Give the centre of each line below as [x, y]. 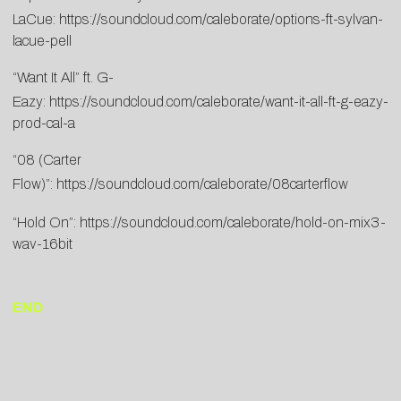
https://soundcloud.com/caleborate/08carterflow [202, 184]
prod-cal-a [44, 124]
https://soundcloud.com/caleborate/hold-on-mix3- [233, 223]
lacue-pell [42, 41]
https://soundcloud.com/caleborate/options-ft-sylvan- [221, 20]
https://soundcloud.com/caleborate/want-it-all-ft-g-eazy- [219, 102]
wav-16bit [43, 244]
